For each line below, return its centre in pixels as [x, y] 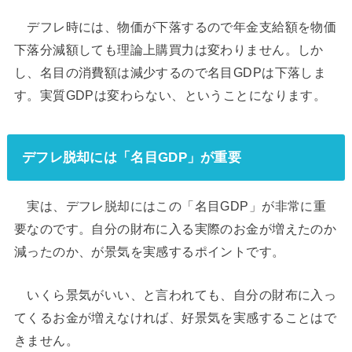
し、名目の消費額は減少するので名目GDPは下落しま [170, 73]
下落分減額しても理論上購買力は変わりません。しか [169, 50]
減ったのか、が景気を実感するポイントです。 [149, 251]
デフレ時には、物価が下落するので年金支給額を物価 [175, 27]
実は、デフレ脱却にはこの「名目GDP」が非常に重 [170, 205]
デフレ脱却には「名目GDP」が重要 [132, 158]
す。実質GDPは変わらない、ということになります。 [170, 95]
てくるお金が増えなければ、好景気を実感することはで [175, 317]
